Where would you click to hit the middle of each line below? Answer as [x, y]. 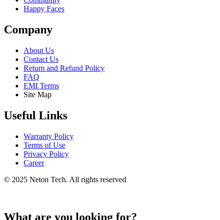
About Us [39, 50]
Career [34, 163]
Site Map [38, 94]
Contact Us [41, 59]
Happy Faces [44, 8]
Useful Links [36, 115]
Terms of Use [44, 145]
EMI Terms [41, 85]
